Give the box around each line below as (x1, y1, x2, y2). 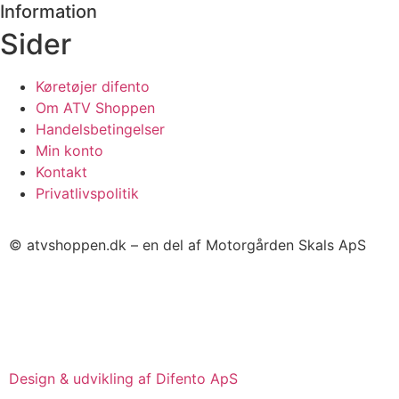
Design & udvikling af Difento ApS (9, 370, 238, 388)
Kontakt (36, 162, 87, 181)
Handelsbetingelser (36, 119, 165, 138)
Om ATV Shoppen (36, 98, 155, 117)
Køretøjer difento (36, 77, 150, 95)
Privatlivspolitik (36, 183, 139, 202)
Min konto (36, 141, 103, 159)
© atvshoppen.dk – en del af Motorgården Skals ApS (9, 235, 366, 254)
